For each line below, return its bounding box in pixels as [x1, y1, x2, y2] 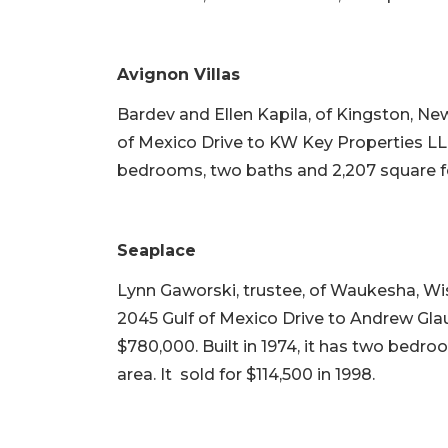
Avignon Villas [117, 65, 240, 85]
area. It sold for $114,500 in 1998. [117, 365, 375, 385]
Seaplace [117, 241, 196, 261]
